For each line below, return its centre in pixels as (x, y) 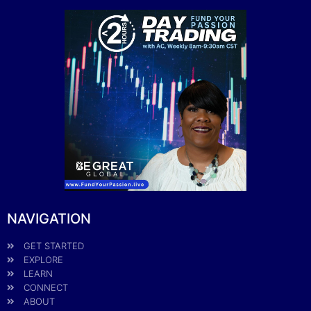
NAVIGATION (49, 219)
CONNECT (46, 288)
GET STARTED (54, 246)
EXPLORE (43, 260)
